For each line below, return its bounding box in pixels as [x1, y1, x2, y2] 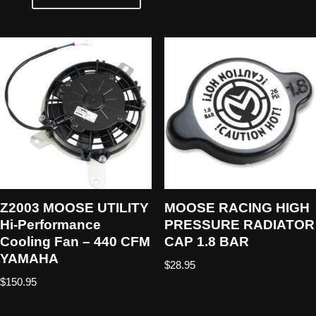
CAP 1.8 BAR [164, 233, 249, 249]
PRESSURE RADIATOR [164, 217, 315, 232]
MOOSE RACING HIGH [164, 200, 310, 215]
